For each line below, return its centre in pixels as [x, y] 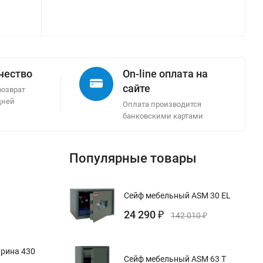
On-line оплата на [165, 74]
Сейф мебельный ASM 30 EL [177, 195]
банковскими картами [163, 116]
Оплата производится [162, 104]
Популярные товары [133, 159]
